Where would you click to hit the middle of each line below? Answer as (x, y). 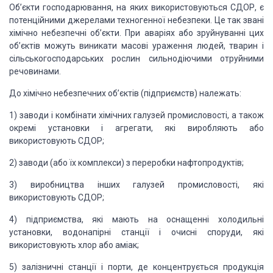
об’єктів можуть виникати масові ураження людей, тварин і (136, 46)
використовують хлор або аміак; (74, 245)
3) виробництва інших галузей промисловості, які (136, 185)
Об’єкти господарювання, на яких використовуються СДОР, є (136, 7)
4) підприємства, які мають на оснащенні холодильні (136, 219)
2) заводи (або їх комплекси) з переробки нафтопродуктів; (126, 163)
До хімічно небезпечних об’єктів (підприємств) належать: (125, 93)
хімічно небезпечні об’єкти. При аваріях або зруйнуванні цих (136, 33)
